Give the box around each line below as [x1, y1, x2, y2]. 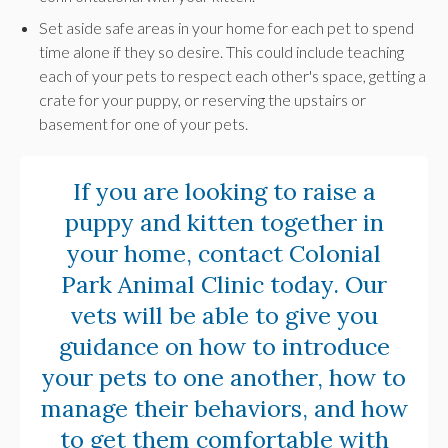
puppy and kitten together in [64, 207, 384, 238]
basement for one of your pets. [39, 114, 249, 134]
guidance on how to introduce [58, 331, 390, 362]
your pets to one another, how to [42, 362, 406, 393]
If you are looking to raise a [72, 176, 376, 207]
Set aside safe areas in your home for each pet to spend [39, 18, 415, 38]
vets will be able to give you [70, 300, 378, 331]
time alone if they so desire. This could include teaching [39, 42, 405, 62]
